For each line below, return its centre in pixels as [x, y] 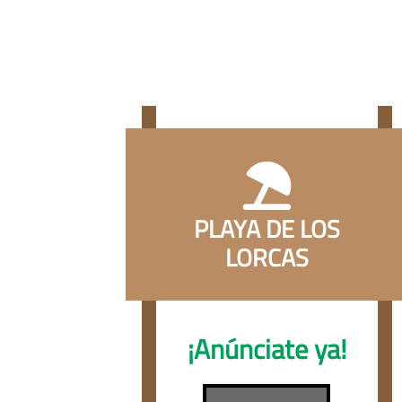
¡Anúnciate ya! [267, 349]
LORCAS [267, 257]
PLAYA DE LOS [267, 228]
